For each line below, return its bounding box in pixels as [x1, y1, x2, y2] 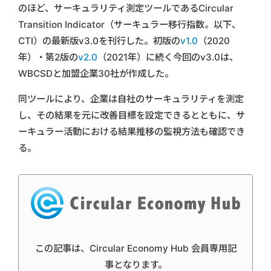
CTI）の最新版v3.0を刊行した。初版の [18, 34, 180, 47]
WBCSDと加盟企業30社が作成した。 [18, 67, 174, 79]
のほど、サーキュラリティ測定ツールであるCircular [18, 2, 233, 14]
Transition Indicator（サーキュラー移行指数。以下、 [18, 18, 241, 30]
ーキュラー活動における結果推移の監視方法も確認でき [18, 125, 245, 137]
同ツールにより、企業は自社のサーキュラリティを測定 [18, 93, 244, 105]
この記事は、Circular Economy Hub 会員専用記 [34, 243, 237, 255]
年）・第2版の [18, 51, 78, 63]
